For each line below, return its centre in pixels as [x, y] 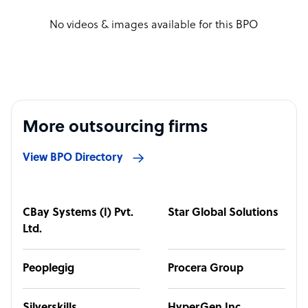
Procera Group [206, 269]
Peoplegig [48, 269]
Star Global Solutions [223, 213]
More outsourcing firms [115, 128]
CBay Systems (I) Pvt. [78, 213]
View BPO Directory [73, 158]
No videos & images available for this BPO [154, 25]
